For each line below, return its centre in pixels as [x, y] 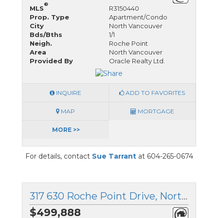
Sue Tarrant [114, 156]
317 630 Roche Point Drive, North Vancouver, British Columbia [184, 196]
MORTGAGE [155, 111]
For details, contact [58, 156]
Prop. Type [49, 17]
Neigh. [41, 44]
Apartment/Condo [138, 17]
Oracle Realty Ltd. [137, 61]
